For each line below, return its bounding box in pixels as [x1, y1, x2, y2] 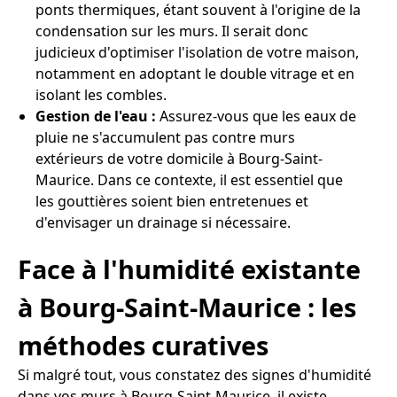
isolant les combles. [35, 84, 167, 105]
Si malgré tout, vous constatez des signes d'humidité [18, 365, 371, 385]
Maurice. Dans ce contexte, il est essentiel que [35, 169, 343, 190]
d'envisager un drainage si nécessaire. [35, 212, 291, 232]
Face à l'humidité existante [18, 252, 361, 287]
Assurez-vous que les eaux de [156, 105, 356, 126]
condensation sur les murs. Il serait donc [35, 20, 308, 41]
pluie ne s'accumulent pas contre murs [35, 127, 295, 147]
